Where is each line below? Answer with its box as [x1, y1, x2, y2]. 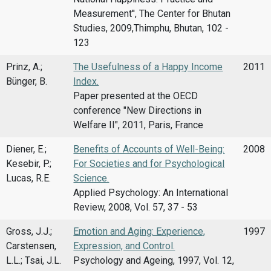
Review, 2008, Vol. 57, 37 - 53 [73, 201, 198, 214]
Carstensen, [6, 240, 56, 252]
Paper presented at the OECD [73, 90, 198, 102]
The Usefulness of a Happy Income [73, 61, 223, 73]
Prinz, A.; [6, 61, 42, 73]
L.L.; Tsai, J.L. [6, 255, 61, 267]
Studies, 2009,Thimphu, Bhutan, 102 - [73, 22, 229, 34]
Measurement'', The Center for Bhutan [73, 8, 231, 20]
